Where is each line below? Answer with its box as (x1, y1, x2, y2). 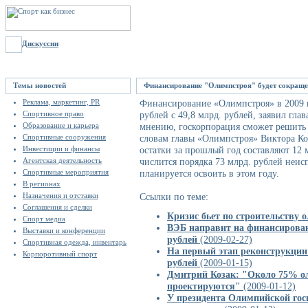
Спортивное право (23, 109, 84, 118)
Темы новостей (13, 81, 66, 89)
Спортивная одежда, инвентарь (23, 238, 126, 246)
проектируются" (167, 280, 241, 291)
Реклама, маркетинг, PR (23, 98, 100, 106)
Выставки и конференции (23, 226, 105, 234)
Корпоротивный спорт (23, 250, 97, 258)
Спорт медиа (23, 214, 65, 223)
